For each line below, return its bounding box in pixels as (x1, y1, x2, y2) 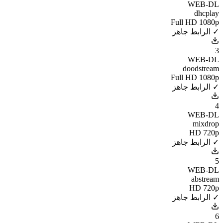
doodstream (183, 64, 219, 73)
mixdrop (193, 119, 219, 128)
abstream (191, 174, 219, 183)
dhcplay (194, 8, 219, 17)
